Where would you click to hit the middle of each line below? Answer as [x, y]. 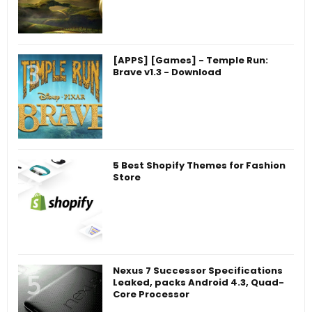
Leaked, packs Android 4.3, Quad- [198, 282]
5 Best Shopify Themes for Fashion [199, 165]
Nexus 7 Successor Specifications [198, 270]
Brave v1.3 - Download [167, 72]
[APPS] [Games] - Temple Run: [190, 60]
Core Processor [151, 294]
